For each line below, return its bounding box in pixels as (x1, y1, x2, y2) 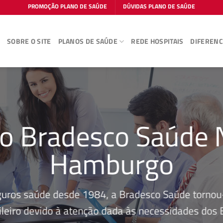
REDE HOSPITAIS (131, 35, 184, 47)
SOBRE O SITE (7, 35, 51, 47)
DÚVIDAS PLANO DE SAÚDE (123, 1, 196, 11)
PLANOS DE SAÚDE (58, 35, 117, 47)
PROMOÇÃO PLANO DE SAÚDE (27, 1, 107, 11)
